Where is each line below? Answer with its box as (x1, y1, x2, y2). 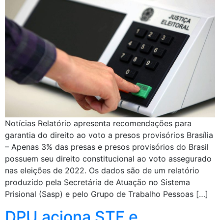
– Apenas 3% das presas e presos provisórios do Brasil (5, 141, 209, 152)
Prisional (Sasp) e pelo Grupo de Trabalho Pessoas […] (5, 189, 208, 199)
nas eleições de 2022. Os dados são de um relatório (5, 165, 199, 175)
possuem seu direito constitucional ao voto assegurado (5, 153, 212, 164)
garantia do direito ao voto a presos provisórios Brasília (5, 130, 213, 140)
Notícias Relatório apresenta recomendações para (5, 118, 192, 128)
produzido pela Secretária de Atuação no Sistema (5, 177, 190, 187)
